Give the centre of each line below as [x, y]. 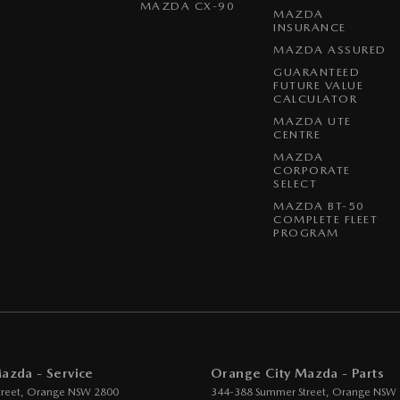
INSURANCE [310, 27]
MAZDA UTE [312, 121]
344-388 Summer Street [268, 392]
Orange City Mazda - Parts [297, 373]
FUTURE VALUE [319, 85]
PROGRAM [306, 233]
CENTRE [297, 134]
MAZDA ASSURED [330, 50]
